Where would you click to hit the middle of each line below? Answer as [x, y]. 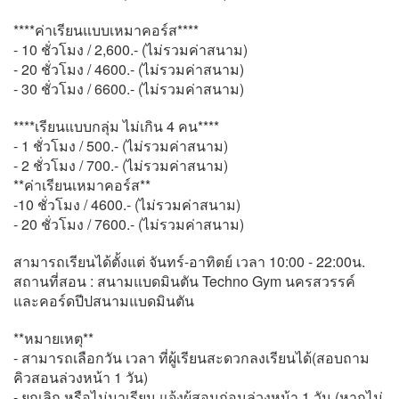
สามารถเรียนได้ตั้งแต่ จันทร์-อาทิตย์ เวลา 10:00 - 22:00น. [189, 261]
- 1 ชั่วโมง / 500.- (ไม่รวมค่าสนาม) [121, 146]
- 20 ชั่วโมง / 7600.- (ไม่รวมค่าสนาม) [129, 224]
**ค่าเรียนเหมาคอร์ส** [82, 185]
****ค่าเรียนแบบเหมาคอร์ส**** [106, 30]
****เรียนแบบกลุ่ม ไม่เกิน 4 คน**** [116, 126]
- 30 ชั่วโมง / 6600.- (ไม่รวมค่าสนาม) [129, 89]
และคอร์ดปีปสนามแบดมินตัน [104, 301]
